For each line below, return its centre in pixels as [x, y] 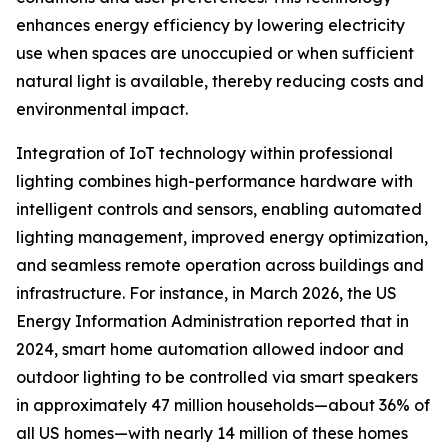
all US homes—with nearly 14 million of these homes [212, 433]
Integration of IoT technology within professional [204, 153]
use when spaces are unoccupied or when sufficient [215, 53]
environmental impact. [102, 109]
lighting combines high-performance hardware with [214, 181]
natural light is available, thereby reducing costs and [220, 81]
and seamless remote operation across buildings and [220, 265]
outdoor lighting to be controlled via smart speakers [217, 377]
